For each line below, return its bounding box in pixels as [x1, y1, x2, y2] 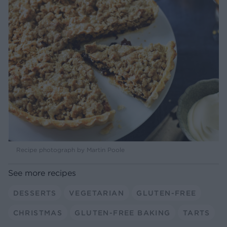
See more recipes [8, 168, 76, 178]
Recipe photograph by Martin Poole [16, 146, 125, 154]
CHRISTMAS [13, 208, 63, 217]
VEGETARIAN [68, 188, 124, 198]
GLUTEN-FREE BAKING [74, 208, 171, 217]
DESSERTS [13, 188, 57, 198]
